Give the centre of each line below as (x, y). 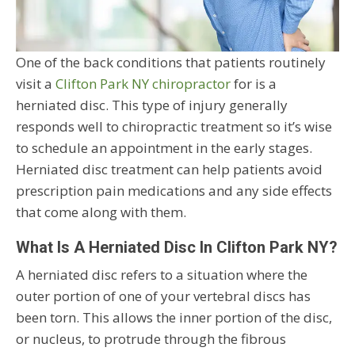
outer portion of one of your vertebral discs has (163, 296)
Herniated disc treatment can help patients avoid (169, 170)
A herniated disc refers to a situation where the (162, 275)
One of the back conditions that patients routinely (171, 63)
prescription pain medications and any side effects (174, 191)
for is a (254, 84)
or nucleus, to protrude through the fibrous (151, 339)
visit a (36, 84)
